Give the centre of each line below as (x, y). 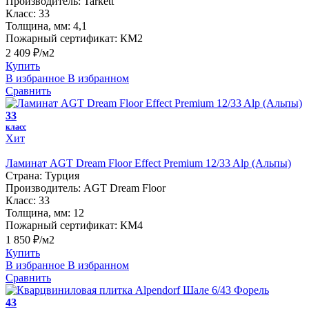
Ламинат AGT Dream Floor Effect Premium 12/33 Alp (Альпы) (148, 163)
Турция (62, 176)
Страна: (24, 176)
